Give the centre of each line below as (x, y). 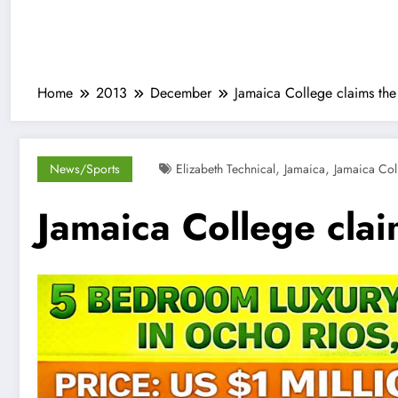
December (181, 92)
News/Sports (85, 168)
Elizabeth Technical (226, 168)
